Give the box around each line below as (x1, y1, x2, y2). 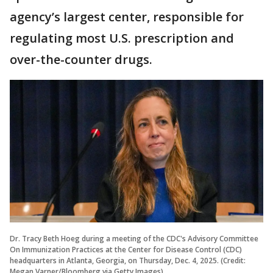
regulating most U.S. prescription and (10, 30, 234, 46)
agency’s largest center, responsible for (10, 9, 244, 25)
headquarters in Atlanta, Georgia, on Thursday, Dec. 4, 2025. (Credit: (10, 255, 246, 266)
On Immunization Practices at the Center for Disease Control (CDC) (10, 244, 242, 255)
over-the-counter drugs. (10, 51, 152, 68)
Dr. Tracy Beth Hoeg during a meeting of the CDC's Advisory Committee (10, 233, 258, 244)
